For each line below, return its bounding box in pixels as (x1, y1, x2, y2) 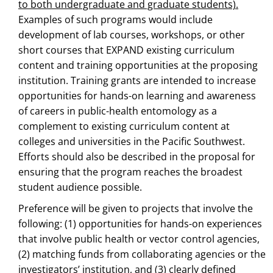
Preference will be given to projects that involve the (18, 201, 253, 215)
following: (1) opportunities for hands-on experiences (18, 216, 262, 230)
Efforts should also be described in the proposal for (18, 149, 255, 163)
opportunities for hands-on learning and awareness (18, 88, 256, 102)
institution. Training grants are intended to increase (18, 73, 256, 87)
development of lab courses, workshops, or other (18, 27, 245, 41)
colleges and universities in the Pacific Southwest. (18, 134, 245, 148)
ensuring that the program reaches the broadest (18, 165, 243, 179)
